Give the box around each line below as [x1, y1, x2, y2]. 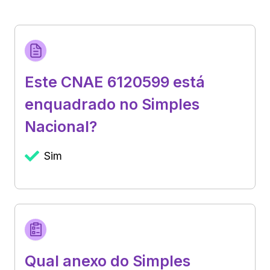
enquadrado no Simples [25, 95, 199, 113]
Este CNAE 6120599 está [25, 72, 205, 91]
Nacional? [25, 117, 97, 136]
